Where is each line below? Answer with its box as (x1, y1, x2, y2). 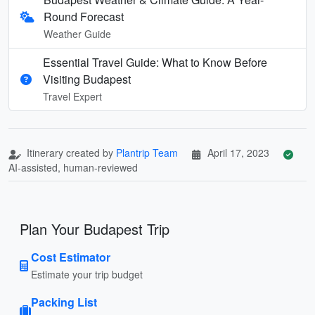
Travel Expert (43, 89, 102, 103)
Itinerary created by (24, 145, 116, 160)
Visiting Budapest (43, 70, 131, 87)
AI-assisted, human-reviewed (8, 160, 138, 174)
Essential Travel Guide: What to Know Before (43, 53, 267, 70)
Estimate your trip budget (31, 266, 143, 281)
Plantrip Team (116, 145, 178, 160)
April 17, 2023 (207, 145, 269, 160)
